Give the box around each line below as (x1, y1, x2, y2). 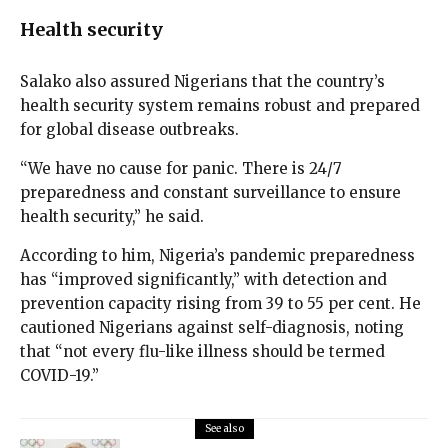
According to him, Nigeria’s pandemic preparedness (20, 246, 415, 266)
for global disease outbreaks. (20, 120, 239, 140)
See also (204, 422, 244, 436)
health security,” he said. (20, 207, 204, 227)
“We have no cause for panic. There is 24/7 (20, 159, 342, 179)
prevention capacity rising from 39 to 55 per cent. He (20, 294, 421, 314)
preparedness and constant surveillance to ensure (20, 183, 401, 203)
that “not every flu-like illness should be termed (20, 342, 385, 362)
